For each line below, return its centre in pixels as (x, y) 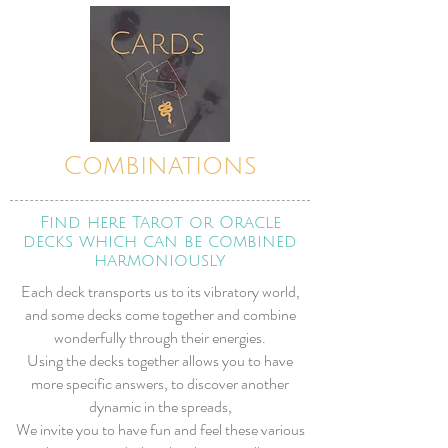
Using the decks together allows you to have (160, 360)
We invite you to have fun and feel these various (160, 429)
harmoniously (160, 260)
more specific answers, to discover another (160, 383)
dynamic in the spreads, (160, 406)
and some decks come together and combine (160, 314)
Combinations (160, 166)
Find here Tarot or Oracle (160, 222)
